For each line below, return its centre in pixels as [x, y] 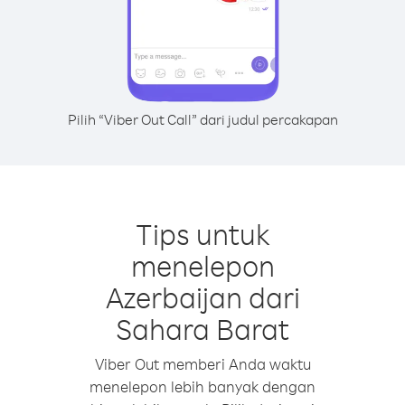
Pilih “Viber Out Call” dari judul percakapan [202, 119]
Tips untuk [202, 234]
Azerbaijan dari [202, 297]
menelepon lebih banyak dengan [202, 386]
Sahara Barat [202, 329]
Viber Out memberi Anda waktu [202, 364]
